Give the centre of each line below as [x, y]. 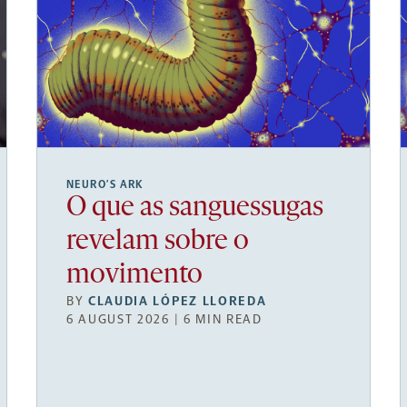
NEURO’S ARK [105, 184]
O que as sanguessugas [195, 208]
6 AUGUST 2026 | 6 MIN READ [164, 319]
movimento [134, 275]
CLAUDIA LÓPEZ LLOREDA [178, 301]
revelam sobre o [158, 242]
